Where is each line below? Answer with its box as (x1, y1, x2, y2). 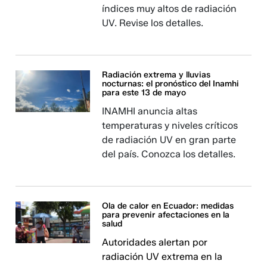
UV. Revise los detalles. (102, 17, 204, 29)
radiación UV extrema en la (102, 251, 223, 262)
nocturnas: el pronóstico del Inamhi (102, 79, 240, 89)
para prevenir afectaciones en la (102, 210, 230, 220)
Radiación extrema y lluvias (102, 70, 211, 80)
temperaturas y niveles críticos (102, 120, 238, 131)
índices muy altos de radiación (102, 3, 237, 14)
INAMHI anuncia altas (102, 105, 198, 117)
